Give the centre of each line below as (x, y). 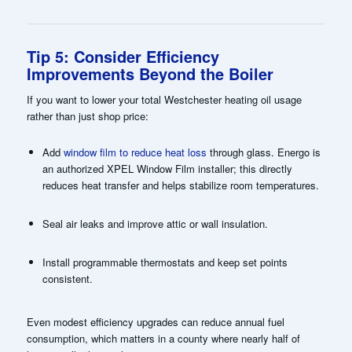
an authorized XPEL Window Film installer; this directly (167, 168)
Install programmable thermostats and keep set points (165, 262)
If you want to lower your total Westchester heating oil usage (164, 99)
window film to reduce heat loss (135, 152)
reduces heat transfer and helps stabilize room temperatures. (180, 185)
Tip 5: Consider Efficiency (123, 56)
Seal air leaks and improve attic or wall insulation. (155, 223)
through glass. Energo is (263, 152)
